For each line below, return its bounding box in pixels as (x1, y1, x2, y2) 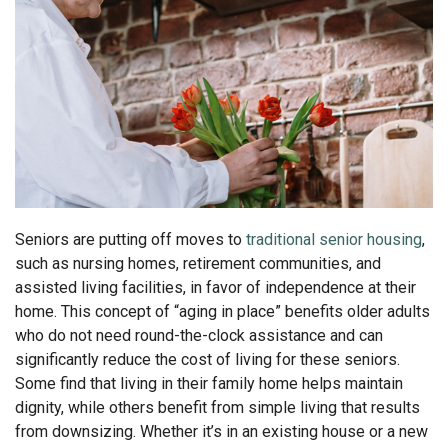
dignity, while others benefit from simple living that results (15, 397, 420, 417)
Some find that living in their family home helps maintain (15, 373, 403, 393)
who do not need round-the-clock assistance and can (15, 325, 383, 345)
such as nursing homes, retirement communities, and (15, 253, 381, 273)
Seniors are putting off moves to (15, 229, 246, 249)
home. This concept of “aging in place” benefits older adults (15, 301, 430, 321)
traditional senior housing (246, 229, 422, 249)
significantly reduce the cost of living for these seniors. (15, 349, 400, 369)
